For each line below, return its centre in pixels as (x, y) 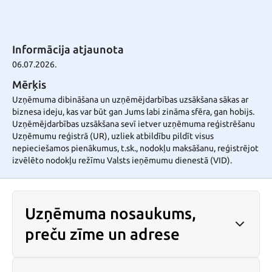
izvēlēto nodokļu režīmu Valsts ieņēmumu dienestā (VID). (122, 160)
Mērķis (29, 84)
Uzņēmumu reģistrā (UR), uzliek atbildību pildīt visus (113, 136)
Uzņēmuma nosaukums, (110, 213)
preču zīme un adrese (102, 234)
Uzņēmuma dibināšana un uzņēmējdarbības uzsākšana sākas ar (130, 100)
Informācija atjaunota (68, 49)
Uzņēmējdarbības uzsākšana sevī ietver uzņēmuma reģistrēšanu (134, 124)
